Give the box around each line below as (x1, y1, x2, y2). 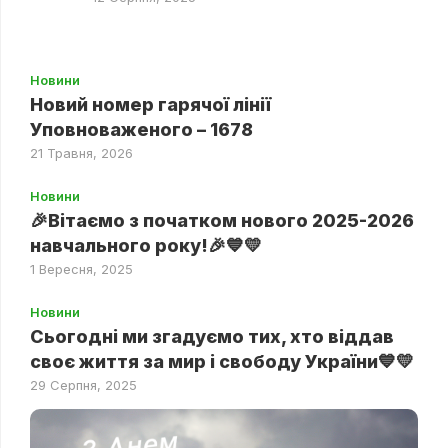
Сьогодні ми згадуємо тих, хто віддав (30, 325, 394, 347)
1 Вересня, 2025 (30, 260, 133, 277)
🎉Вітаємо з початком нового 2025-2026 (30, 209, 414, 231)
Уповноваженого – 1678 (30, 118, 253, 140)
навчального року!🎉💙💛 (30, 234, 262, 256)
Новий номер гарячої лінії (30, 93, 271, 115)
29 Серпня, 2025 (30, 376, 137, 393)
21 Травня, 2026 (30, 144, 133, 161)
